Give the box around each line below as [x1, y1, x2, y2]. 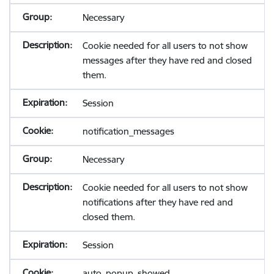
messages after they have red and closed [82, 54, 252, 66]
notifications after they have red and [82, 196, 233, 208]
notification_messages [82, 125, 174, 137]
